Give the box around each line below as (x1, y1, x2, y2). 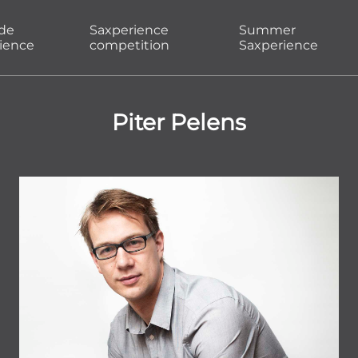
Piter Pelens (112, 109, 246, 136)
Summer (238, 22, 296, 38)
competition (89, 38, 170, 53)
